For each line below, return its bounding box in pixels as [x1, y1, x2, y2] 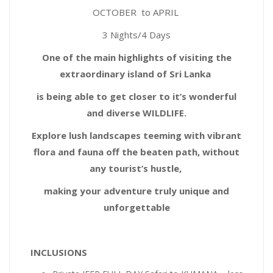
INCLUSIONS [28, 246, 87, 258]
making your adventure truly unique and [44, 185, 229, 197]
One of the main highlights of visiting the [41, 51, 232, 63]
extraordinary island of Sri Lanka [60, 68, 213, 80]
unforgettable [103, 201, 170, 213]
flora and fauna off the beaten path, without [34, 146, 239, 158]
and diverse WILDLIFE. [87, 107, 186, 119]
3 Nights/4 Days [102, 29, 171, 41]
